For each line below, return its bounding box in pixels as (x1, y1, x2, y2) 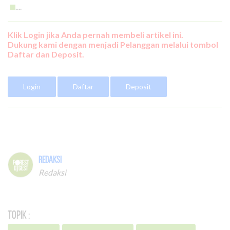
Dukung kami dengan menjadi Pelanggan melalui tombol (8, 39, 218, 49)
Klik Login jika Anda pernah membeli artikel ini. (8, 29, 183, 40)
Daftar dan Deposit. (8, 49, 84, 59)
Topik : (8, 208, 30, 221)
